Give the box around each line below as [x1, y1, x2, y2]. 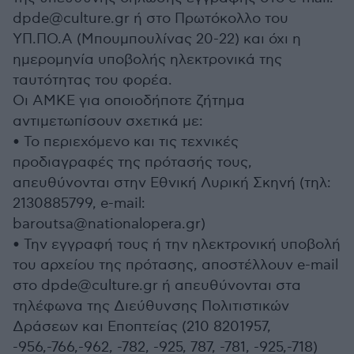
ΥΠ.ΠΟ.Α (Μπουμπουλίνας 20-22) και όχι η [13, 31, 301, 47]
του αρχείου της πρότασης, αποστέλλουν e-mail [13, 257, 338, 273]
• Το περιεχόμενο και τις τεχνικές [13, 134, 239, 150]
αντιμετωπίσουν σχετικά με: [13, 113, 203, 130]
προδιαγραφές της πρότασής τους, [13, 154, 252, 171]
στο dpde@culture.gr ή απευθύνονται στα [13, 277, 301, 294]
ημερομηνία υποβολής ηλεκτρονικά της [13, 51, 282, 68]
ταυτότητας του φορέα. [13, 72, 172, 88]
